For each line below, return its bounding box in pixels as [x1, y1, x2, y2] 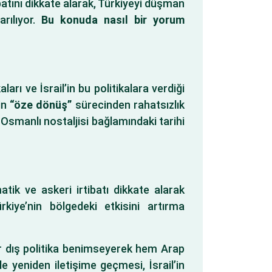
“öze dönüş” [9, 98, 72, 111]
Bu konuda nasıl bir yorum [41, 13, 185, 26]
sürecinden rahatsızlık [72, 98, 185, 111]
